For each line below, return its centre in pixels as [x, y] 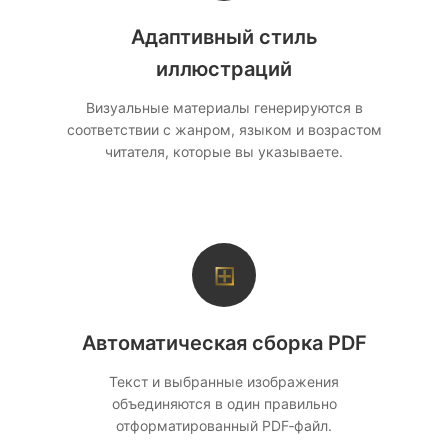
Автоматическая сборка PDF [224, 343]
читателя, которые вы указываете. [224, 151]
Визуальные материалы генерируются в [224, 107]
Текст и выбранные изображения [224, 381]
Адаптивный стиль [224, 37]
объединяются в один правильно [224, 403]
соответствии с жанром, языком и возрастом [224, 129]
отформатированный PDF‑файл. [224, 425]
